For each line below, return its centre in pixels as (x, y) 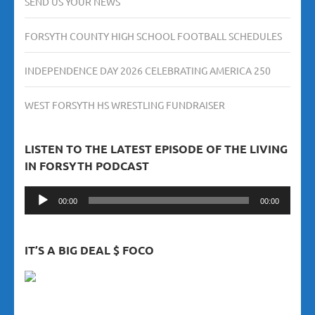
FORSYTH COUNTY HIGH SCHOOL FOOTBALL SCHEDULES (153, 36)
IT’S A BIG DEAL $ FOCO (89, 250)
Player (40, 211)
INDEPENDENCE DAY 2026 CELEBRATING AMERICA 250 (148, 71)
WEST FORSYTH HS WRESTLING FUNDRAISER (125, 105)
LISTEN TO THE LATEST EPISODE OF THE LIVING (156, 149)
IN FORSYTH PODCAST (87, 166)
